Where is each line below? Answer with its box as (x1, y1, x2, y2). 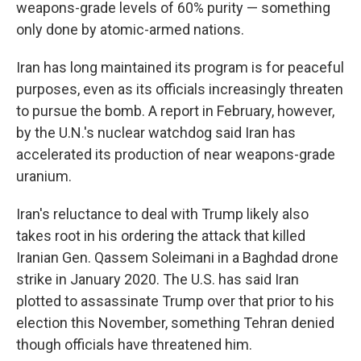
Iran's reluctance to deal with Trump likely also (16, 205, 309, 222)
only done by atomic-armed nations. (16, 21, 244, 38)
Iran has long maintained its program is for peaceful (16, 59, 344, 76)
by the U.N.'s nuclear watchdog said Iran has (16, 124, 296, 141)
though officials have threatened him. (16, 336, 252, 353)
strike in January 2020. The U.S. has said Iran (16, 271, 299, 288)
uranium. (16, 168, 72, 185)
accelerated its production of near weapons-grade (16, 146, 335, 163)
